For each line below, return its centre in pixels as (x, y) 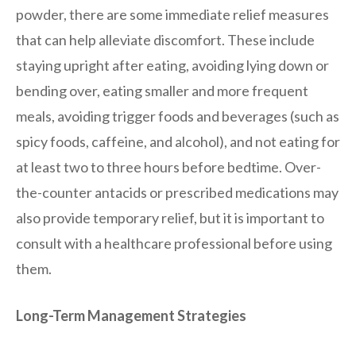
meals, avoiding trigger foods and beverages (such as (178, 116)
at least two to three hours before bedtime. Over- (168, 166)
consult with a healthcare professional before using (174, 243)
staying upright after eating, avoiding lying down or (172, 65)
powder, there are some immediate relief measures (172, 14)
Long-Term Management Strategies (131, 315)
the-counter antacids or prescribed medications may (177, 192)
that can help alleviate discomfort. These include (165, 39)
